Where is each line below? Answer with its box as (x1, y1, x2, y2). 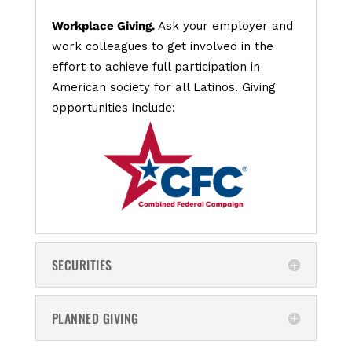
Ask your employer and (154, 19, 293, 34)
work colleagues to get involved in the (51, 39, 273, 54)
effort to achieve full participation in (51, 60, 260, 75)
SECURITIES (51, 255, 112, 274)
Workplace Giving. (51, 19, 155, 34)
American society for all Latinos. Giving (51, 80, 276, 95)
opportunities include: (51, 101, 175, 115)
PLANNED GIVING (51, 308, 139, 328)
